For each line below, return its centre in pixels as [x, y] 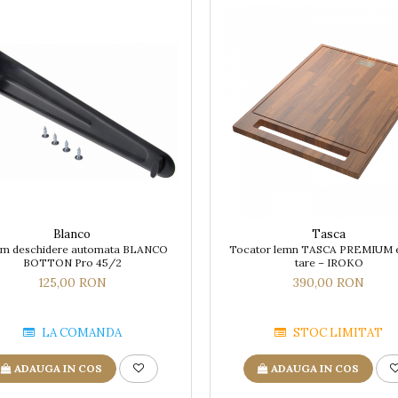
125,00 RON [72, 282]
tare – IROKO [329, 262]
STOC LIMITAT [337, 332]
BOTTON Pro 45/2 [72, 262]
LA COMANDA [80, 332]
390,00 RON [329, 282]
